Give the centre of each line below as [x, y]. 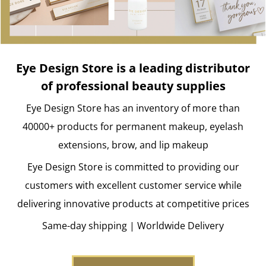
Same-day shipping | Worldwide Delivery [133, 225]
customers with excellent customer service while [133, 185]
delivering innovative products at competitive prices [133, 203]
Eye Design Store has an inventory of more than [133, 108]
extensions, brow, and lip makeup [133, 145]
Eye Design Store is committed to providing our [133, 167]
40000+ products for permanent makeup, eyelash [133, 126]
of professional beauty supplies [133, 85]
